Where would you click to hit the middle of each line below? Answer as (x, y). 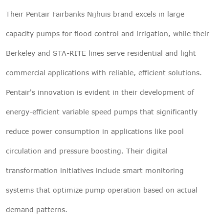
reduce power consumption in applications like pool (95, 131)
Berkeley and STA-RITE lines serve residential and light (101, 53)
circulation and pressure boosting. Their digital (87, 151)
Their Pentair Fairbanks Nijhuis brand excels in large (95, 14)
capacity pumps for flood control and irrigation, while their (108, 33)
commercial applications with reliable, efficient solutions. (104, 72)
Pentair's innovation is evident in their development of (100, 92)
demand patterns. (37, 209)
